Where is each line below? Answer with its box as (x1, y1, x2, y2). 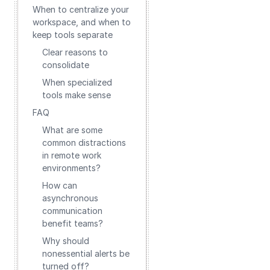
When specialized (42, 77, 112, 87)
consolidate (42, 60, 89, 70)
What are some (42, 125, 102, 135)
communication (42, 206, 102, 216)
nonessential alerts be (42, 248, 130, 259)
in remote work (42, 150, 101, 160)
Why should (42, 236, 89, 246)
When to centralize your (33, 4, 129, 14)
